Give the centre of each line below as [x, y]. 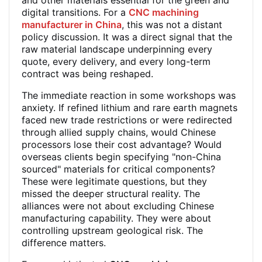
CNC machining [164, 12]
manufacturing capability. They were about [116, 218]
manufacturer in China [72, 25]
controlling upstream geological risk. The [112, 230]
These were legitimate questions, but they [114, 181]
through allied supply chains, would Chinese [119, 132]
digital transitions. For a [75, 12]
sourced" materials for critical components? [118, 169]
